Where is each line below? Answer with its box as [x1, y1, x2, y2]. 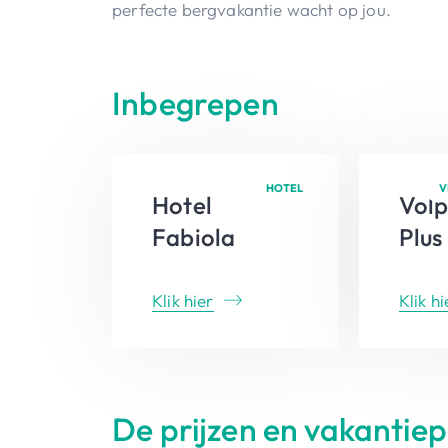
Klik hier [152, 290, 214, 312]
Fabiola [152, 222, 236, 253]
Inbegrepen [112, 83, 279, 124]
